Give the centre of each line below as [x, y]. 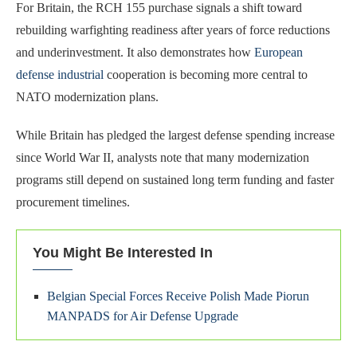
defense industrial [60, 74]
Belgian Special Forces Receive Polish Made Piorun [178, 296]
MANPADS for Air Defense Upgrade [143, 316]
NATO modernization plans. [87, 96]
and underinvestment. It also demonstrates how [135, 52]
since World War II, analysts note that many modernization [163, 157]
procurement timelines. [73, 202]
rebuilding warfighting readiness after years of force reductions [173, 29]
